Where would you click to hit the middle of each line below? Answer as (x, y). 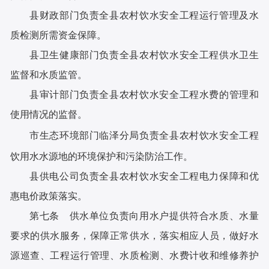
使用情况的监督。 (49, 115)
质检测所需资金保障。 (59, 35)
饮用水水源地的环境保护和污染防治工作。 (102, 156)
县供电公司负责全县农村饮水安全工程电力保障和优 (144, 176)
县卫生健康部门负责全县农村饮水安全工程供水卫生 (144, 55)
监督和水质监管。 (49, 75)
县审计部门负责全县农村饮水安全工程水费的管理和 (144, 95)
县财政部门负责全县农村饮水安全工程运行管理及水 (144, 16)
